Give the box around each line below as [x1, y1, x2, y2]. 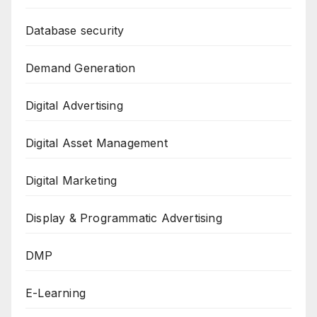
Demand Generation [25, 60, 136, 75]
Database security [25, 23, 125, 38]
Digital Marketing [25, 173, 117, 188]
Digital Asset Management [25, 135, 168, 150]
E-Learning [25, 285, 86, 300]
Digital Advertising [25, 98, 123, 113]
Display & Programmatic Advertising [25, 210, 222, 225]
